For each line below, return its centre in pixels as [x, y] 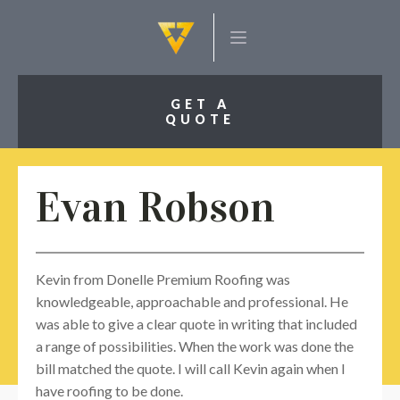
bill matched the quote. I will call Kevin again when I [191, 368]
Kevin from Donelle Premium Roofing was [163, 279]
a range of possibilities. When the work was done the [195, 346]
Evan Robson [155, 207]
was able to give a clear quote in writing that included [196, 324]
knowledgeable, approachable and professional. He [192, 301]
